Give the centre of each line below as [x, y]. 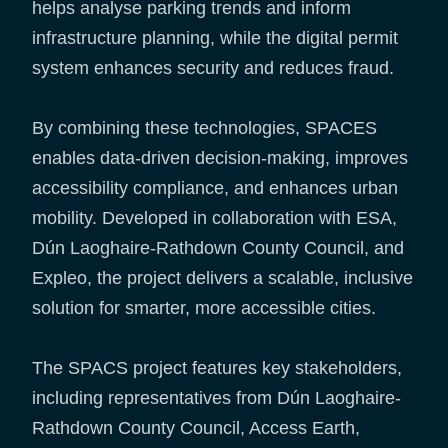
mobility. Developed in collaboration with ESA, [214, 218]
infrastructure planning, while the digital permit [215, 38]
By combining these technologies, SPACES [204, 128]
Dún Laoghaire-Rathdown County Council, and [218, 248]
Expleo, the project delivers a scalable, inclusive [222, 278]
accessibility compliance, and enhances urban [215, 188]
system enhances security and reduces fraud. [213, 68]
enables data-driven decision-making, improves [220, 158]
